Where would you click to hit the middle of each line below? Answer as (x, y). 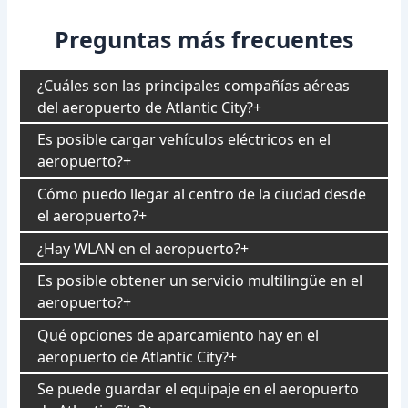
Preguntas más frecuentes (204, 40)
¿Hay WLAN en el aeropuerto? (139, 248)
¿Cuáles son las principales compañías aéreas (194, 85)
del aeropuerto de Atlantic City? (146, 107)
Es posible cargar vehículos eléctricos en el (184, 140)
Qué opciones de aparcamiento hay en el (178, 335)
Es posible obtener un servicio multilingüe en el (200, 281)
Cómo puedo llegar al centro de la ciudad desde (202, 194)
